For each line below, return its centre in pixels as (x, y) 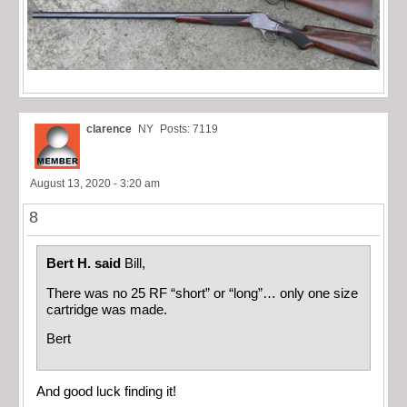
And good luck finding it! (106, 392)
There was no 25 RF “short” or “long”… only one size (202, 293)
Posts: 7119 (189, 129)
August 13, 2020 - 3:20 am (95, 184)
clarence (109, 129)
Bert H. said (85, 264)
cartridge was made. (107, 309)
